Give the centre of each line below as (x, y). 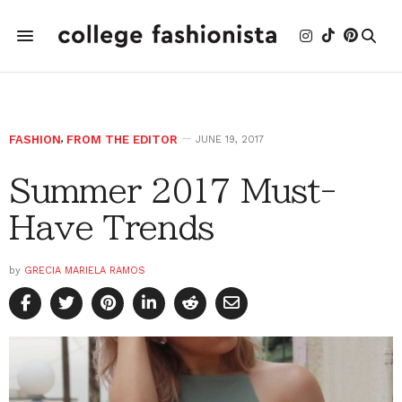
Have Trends (112, 227)
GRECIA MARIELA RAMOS (85, 271)
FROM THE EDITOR (122, 140)
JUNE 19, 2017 (230, 140)
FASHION (35, 140)
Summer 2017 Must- (172, 190)
